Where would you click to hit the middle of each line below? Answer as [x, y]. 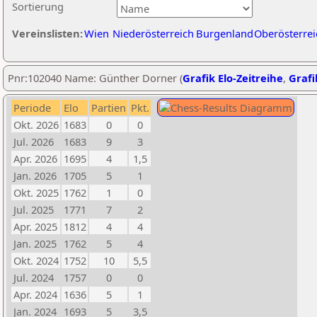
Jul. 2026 [34, 142]
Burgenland [225, 33]
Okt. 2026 [36, 125]
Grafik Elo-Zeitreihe [233, 78]
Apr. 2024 [35, 294]
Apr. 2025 [35, 226]
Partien [109, 108]
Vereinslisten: [47, 33]
